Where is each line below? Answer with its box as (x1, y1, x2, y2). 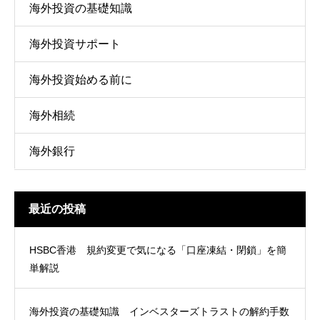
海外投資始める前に (29, 74, 132, 86)
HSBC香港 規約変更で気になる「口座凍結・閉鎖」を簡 (29, 244, 286, 256)
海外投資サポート (29, 38, 121, 50)
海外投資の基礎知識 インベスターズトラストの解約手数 (29, 306, 289, 317)
